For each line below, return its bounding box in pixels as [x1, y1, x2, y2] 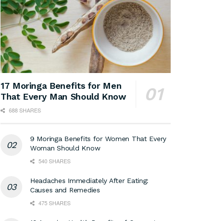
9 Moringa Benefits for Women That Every [30, 135, 167, 143]
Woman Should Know [30, 144, 101, 152]
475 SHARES [37, 199, 71, 207]
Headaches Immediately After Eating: [30, 177, 149, 185]
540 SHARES [37, 157, 71, 165]
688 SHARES [7, 106, 41, 114]
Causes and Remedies [30, 186, 100, 194]
